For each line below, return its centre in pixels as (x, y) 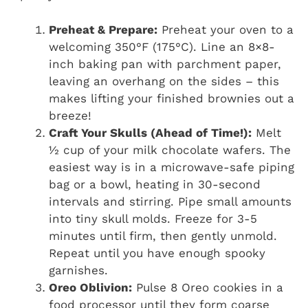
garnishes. (78, 270)
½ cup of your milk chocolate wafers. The (170, 150)
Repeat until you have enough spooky (157, 253)
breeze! (70, 115)
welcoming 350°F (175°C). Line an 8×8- (162, 46)
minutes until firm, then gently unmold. (163, 235)
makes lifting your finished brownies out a (172, 98)
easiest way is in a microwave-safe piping (172, 167)
